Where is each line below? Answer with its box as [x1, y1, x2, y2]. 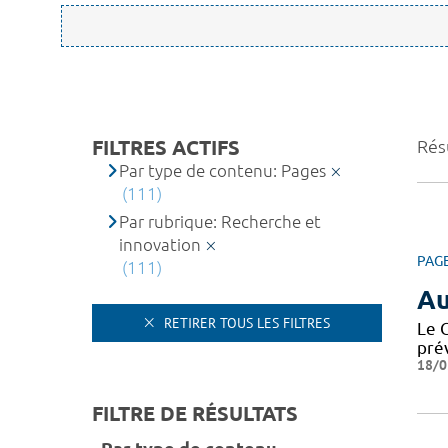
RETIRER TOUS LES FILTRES [160, 313, 330, 332]
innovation [119, 235, 202, 254]
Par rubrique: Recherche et [119, 212, 322, 231]
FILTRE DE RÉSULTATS [92, 401, 298, 425]
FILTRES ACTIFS [92, 136, 240, 159]
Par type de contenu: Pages [119, 161, 327, 180]
